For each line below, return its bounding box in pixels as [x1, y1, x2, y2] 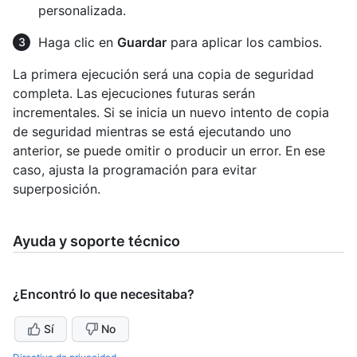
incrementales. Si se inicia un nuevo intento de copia [13, 104, 329, 121]
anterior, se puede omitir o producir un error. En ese [13, 143, 325, 159]
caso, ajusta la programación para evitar [13, 162, 257, 178]
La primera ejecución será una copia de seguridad [13, 66, 314, 83]
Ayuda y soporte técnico [13, 233, 180, 250]
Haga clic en [38, 34, 117, 51]
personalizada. [38, 2, 126, 19]
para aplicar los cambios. [167, 34, 322, 51]
